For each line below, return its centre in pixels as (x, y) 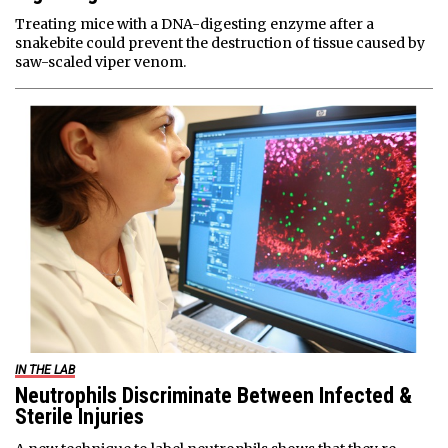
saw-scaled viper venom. (100, 62)
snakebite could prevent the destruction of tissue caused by (220, 43)
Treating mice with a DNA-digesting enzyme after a (194, 24)
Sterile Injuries (79, 417)
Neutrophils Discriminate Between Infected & (213, 396)
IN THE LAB (45, 370)
